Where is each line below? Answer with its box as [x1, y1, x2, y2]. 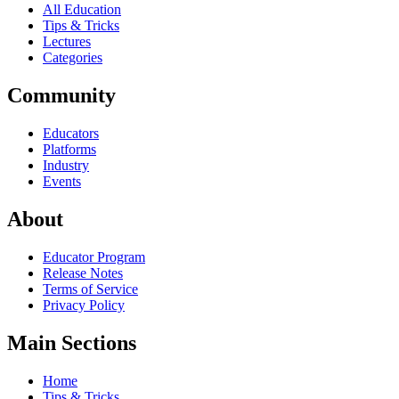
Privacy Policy [43, 297, 125, 313]
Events [43, 173, 81, 189]
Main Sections [7, 330, 136, 354]
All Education [43, 2, 121, 18]
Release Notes [43, 265, 123, 281]
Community [7, 84, 116, 108]
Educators [43, 125, 99, 141]
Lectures [43, 34, 91, 50]
